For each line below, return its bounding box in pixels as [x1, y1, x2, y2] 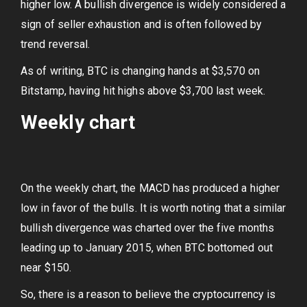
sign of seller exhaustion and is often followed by [21, 18, 262, 31]
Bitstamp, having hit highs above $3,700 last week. [21, 84, 266, 97]
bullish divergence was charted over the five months [21, 221, 275, 234]
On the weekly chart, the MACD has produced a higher [21, 182, 280, 195]
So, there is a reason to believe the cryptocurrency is [21, 288, 276, 301]
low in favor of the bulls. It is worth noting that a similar [21, 201, 286, 214]
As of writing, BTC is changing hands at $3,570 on [21, 64, 260, 77]
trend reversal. [21, 38, 90, 51]
